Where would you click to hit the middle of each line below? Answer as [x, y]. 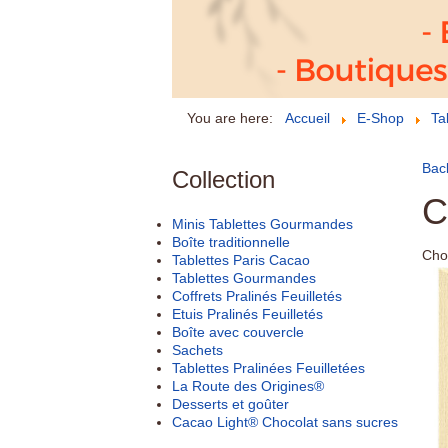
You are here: [234, 118]
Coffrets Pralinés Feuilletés [257, 295]
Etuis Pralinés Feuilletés [247, 313]
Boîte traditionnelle [231, 241]
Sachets [197, 349]
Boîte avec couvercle [238, 331]
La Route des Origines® [248, 385]
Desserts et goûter [230, 403]
